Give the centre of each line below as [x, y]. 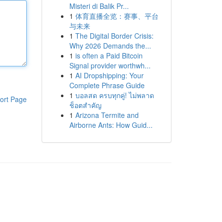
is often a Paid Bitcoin [109, 55]
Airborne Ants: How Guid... [111, 125]
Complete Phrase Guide [107, 85]
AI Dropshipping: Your [109, 75]
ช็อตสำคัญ [85, 105]
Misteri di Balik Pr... [99, 6]
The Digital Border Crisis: [114, 36]
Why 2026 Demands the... [110, 46]
